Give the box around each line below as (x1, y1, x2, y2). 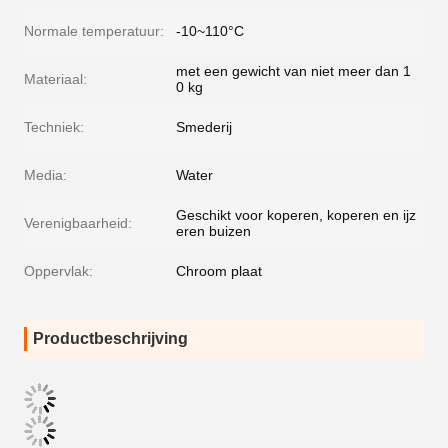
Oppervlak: (24, 263, 93, 279)
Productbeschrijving (33, 330, 188, 347)
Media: (24, 167, 67, 183)
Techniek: (24, 119, 84, 135)
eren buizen (176, 223, 251, 239)
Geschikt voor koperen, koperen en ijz (176, 207, 416, 223)
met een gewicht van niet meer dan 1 (176, 63, 411, 79)
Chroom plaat (176, 263, 262, 279)
